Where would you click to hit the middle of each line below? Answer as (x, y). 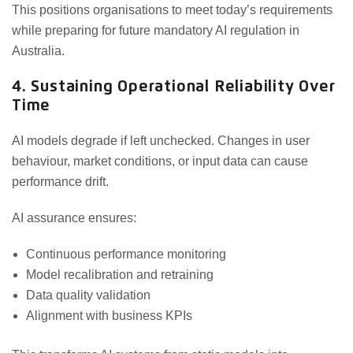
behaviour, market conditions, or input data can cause (160, 161)
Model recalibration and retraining (120, 274)
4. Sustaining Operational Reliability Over (174, 86)
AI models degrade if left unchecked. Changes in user (161, 140)
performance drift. (60, 181)
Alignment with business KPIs (109, 315)
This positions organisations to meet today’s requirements (172, 9)
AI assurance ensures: (74, 217)
